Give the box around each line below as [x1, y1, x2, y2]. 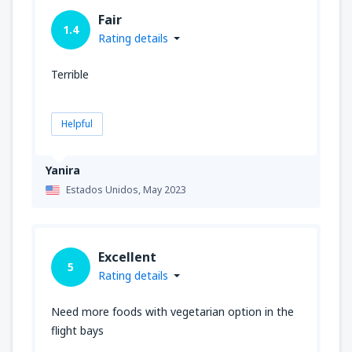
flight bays [51, 322, 104, 338]
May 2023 [143, 182, 186, 196]
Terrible [51, 66, 89, 82]
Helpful [61, 116, 93, 130]
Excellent [98, 247, 156, 266]
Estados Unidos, [66, 182, 143, 196]
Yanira [46, 162, 80, 178]
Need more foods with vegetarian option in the [51, 303, 294, 319]
